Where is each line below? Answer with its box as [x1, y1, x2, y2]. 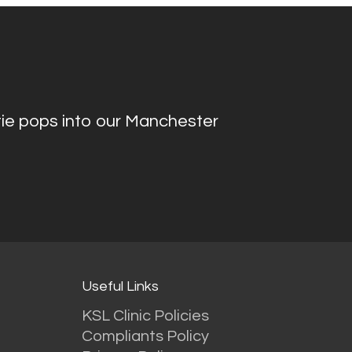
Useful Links [82, 278, 159, 294]
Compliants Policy [82, 328, 210, 344]
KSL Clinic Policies [82, 307, 210, 324]
